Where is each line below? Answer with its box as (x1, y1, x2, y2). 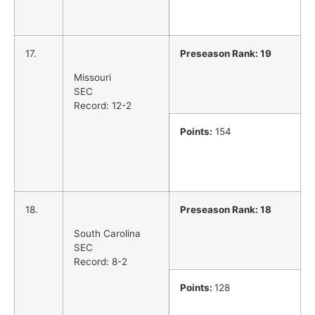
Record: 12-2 (74, 100, 131, 112)
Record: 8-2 (74, 256, 127, 268)
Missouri (74, 72, 111, 84)
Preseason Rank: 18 (180, 203, 271, 215)
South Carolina (74, 228, 141, 240)
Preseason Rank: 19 (180, 47, 271, 59)
